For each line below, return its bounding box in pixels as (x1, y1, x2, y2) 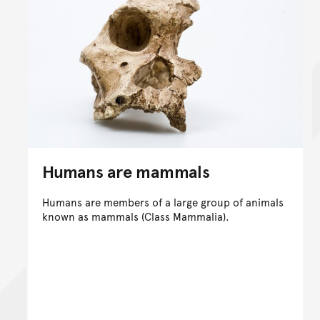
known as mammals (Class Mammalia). (42, 208, 229, 224)
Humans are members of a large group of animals (42, 194, 284, 209)
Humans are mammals (42, 159, 210, 183)
